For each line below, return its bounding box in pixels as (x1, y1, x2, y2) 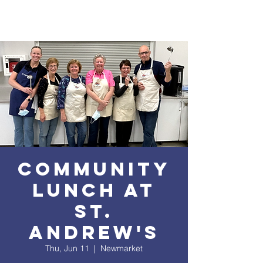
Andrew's (28, 221, 160, 244)
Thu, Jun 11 (45, 243, 89, 254)
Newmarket (100, 243, 143, 254)
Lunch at (32, 178, 156, 202)
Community (17, 157, 171, 181)
